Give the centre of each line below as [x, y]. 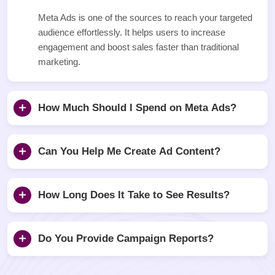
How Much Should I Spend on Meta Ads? [137, 108]
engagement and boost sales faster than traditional [138, 47]
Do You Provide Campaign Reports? [126, 239]
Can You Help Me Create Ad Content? [129, 152]
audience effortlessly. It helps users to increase [132, 33]
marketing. [59, 62]
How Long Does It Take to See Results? [134, 195]
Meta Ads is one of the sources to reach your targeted [145, 18]
